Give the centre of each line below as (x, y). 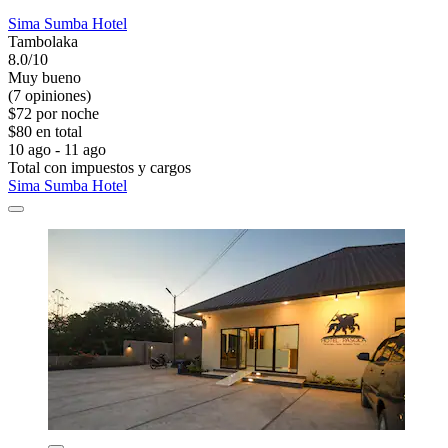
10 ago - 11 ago (57, 149)
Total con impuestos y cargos (99, 167)
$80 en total (45, 131)
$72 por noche (53, 113)
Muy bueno (44, 77)
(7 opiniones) (49, 95)
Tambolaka (43, 41)
